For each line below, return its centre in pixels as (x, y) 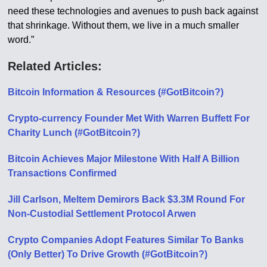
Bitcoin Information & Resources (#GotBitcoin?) (116, 92)
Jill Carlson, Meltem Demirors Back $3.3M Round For (127, 200)
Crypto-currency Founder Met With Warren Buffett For (129, 119)
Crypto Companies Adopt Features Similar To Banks (126, 240)
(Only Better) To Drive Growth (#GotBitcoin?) (108, 254)
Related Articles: (55, 66)
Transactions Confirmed (63, 173)
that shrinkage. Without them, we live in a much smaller (124, 26)
